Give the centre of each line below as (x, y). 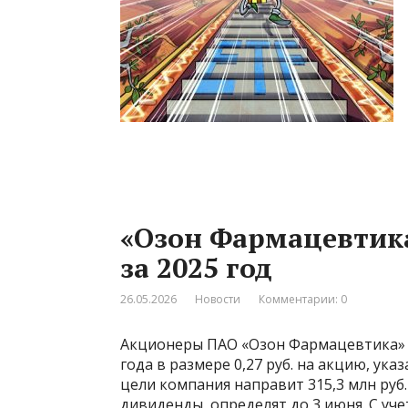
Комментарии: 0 (303, 299)
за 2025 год (196, 267)
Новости (218, 299)
